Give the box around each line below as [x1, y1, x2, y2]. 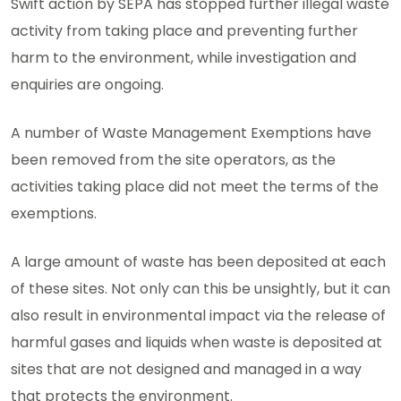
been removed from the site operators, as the [11, 149, 336, 171]
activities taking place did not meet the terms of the [11, 176, 379, 198]
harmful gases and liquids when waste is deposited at [11, 332, 382, 354]
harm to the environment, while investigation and [11, 47, 356, 69]
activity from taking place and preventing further [11, 21, 358, 42]
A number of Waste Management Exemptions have [11, 123, 371, 144]
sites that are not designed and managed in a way [11, 359, 362, 380]
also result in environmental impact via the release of [11, 305, 386, 327]
